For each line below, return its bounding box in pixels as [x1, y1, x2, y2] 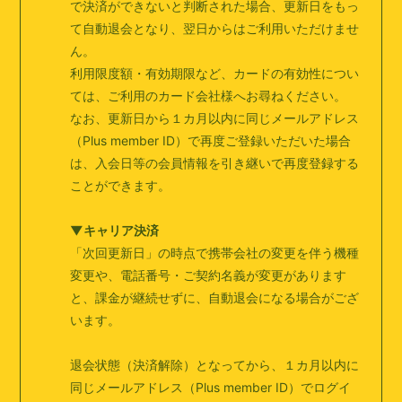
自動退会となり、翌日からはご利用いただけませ [83, 21, 360, 36]
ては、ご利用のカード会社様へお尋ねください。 [70, 88, 347, 103]
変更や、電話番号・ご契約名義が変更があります [70, 267, 347, 283]
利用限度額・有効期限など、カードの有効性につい [70, 66, 360, 81]
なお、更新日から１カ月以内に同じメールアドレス [70, 110, 360, 126]
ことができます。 [70, 178, 171, 193]
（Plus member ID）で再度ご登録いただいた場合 [70, 133, 352, 148]
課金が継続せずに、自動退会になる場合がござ [95, 290, 360, 305]
